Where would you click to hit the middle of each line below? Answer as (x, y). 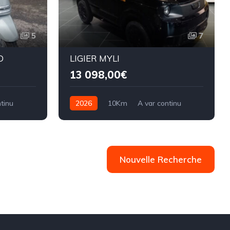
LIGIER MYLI (94, 59)
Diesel (80, 118)
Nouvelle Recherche (161, 160)
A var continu (159, 103)
